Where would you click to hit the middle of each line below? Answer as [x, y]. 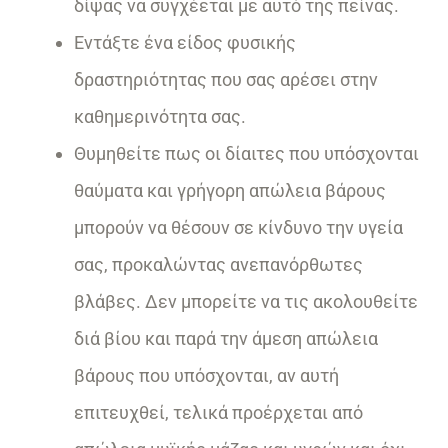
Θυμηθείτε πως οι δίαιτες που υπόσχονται [246, 154]
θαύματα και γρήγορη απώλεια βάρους [230, 191]
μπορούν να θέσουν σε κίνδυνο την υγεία [238, 228]
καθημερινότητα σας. [160, 117]
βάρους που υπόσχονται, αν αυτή [206, 376]
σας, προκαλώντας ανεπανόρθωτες [218, 265]
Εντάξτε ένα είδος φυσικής [185, 43]
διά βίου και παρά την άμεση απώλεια [226, 339]
